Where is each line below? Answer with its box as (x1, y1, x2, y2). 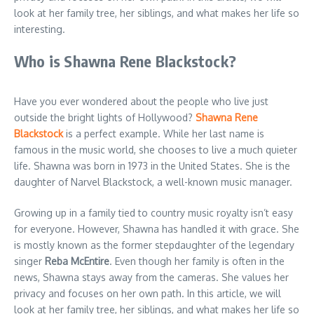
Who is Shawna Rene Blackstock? (14, 50, 236, 71)
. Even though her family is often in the (109, 254, 285, 267)
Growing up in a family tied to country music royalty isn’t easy (14, 206, 293, 219)
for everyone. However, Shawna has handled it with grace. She (14, 222, 299, 235)
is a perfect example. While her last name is (63, 127, 264, 139)
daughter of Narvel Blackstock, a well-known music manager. (14, 175, 292, 188)
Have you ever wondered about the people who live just (14, 95, 268, 107)
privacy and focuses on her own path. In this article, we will (14, 287, 281, 299)
